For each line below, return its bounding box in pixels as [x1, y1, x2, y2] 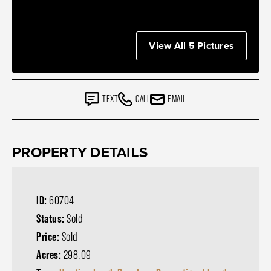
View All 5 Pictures [149, 39, 234, 53]
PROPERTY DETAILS [12, 142, 148, 163]
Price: [36, 230, 62, 243]
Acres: [36, 248, 64, 261]
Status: [36, 212, 67, 225]
